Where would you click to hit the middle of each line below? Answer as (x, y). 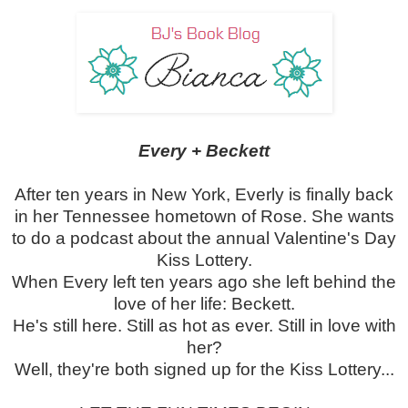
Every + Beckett (204, 151)
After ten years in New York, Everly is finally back (204, 195)
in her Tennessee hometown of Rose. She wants (204, 217)
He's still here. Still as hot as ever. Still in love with (204, 326)
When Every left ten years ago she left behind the (204, 282)
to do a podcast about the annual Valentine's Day (204, 239)
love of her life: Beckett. (204, 304)
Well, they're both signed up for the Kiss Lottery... (204, 370)
